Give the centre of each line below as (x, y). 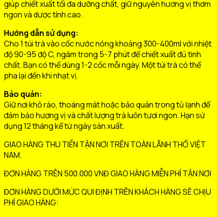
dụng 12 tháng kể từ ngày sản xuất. (64, 126)
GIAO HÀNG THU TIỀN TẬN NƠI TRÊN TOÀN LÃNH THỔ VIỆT (105, 144)
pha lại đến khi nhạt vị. (41, 75)
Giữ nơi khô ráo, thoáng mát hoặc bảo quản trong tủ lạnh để (107, 104)
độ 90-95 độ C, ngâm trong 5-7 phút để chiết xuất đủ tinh (102, 54)
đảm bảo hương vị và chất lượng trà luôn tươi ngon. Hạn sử (104, 115)
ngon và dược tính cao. (43, 14)
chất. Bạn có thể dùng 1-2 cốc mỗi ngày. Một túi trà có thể (102, 65)
